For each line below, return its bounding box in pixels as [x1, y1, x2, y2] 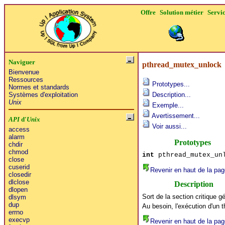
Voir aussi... [150, 122, 187, 130]
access [8, 125, 30, 133]
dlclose [8, 178, 29, 186]
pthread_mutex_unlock [142, 60, 221, 69]
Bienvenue [8, 68, 39, 76]
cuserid [8, 163, 30, 171]
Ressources [8, 75, 43, 83]
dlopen [8, 185, 28, 193]
